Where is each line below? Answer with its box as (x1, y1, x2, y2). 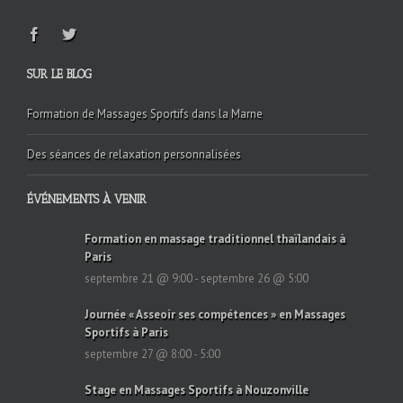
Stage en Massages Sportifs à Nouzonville (85, 382, 309, 399)
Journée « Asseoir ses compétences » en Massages (85, 307, 345, 323)
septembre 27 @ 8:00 (85, 346, 193, 363)
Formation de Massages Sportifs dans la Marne (27, 106, 263, 122)
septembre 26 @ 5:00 (201, 271, 309, 287)
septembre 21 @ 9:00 (85, 271, 194, 287)
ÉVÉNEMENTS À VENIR (27, 193, 147, 207)
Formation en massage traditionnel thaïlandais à (85, 231, 345, 247)
